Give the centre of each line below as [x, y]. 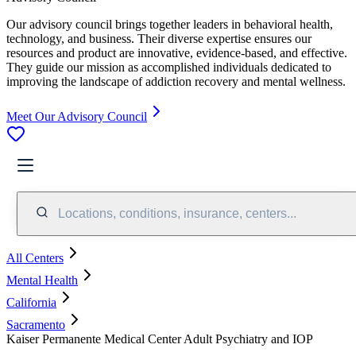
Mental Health [42, 280]
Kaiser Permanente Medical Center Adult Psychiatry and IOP [160, 339]
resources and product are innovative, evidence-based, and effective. [177, 52]
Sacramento [36, 324]
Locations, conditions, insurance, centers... [177, 213]
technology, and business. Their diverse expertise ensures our [159, 38]
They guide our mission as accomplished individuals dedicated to [169, 67]
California [31, 302]
